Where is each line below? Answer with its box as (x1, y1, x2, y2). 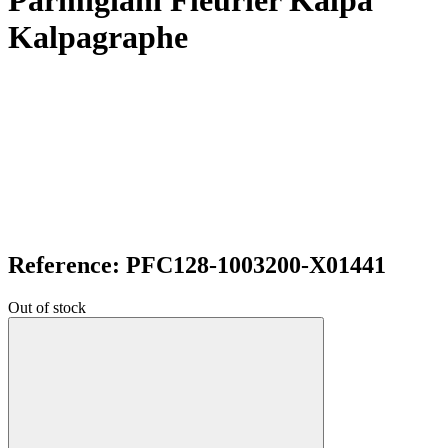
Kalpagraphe (8, 19, 188, 56)
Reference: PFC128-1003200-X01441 (8, 251, 386, 278)
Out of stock (8, 298, 86, 316)
